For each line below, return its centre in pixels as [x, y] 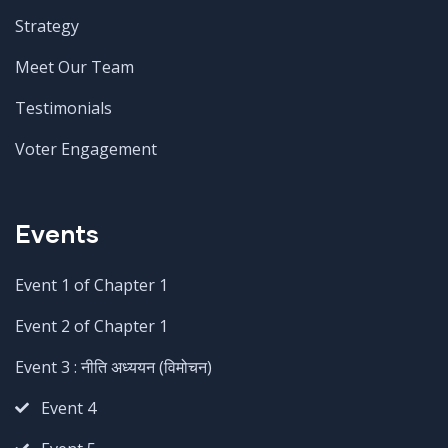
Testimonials [63, 107]
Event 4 [68, 407]
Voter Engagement [86, 148]
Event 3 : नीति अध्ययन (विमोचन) [113, 366]
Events [57, 233]
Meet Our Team [74, 66]
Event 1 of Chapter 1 [91, 284]
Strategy [47, 25]
